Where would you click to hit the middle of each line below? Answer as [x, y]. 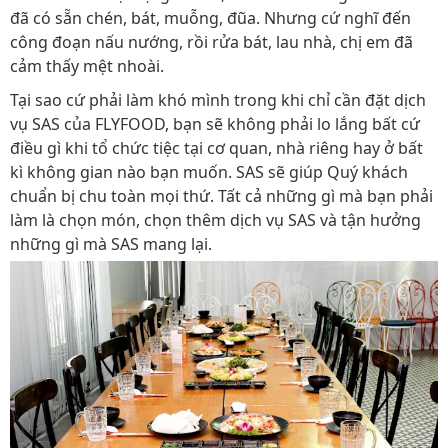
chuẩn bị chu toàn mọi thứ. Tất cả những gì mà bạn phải [221, 196]
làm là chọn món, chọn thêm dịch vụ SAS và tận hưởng [215, 220]
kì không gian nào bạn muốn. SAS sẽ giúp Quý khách [209, 172]
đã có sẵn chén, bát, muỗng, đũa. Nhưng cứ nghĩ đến [210, 18]
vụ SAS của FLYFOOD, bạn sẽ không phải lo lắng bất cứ [215, 124]
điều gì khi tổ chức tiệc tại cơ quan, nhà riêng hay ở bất [216, 148]
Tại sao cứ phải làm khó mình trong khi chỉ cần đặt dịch [218, 100]
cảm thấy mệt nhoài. [89, 66]
